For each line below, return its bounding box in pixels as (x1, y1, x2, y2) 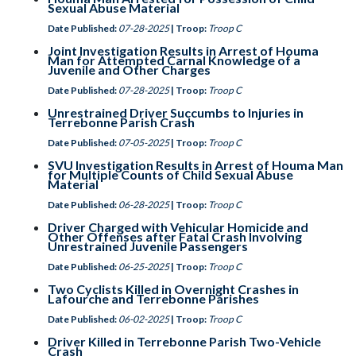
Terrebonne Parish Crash (48, 114, 195, 130)
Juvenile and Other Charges (48, 62, 211, 77)
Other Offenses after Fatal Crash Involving (48, 229, 302, 244)
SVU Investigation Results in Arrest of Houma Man (48, 157, 343, 172)
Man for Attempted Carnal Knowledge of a (48, 52, 300, 68)
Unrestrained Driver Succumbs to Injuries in (48, 105, 304, 120)
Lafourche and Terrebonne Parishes (48, 291, 259, 306)
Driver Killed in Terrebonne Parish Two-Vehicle (48, 334, 321, 349)
